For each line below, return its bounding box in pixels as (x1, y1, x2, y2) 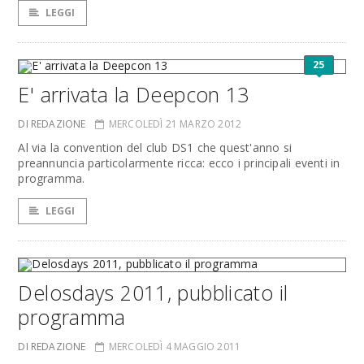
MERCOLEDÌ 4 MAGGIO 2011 (108, 340, 241, 353)
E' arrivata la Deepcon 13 (18, 80, 249, 108)
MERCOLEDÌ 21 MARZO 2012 (108, 117, 242, 131)
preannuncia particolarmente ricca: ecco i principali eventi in (18, 155, 340, 171)
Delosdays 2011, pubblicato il (18, 279, 288, 306)
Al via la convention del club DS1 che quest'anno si (18, 140, 292, 155)
